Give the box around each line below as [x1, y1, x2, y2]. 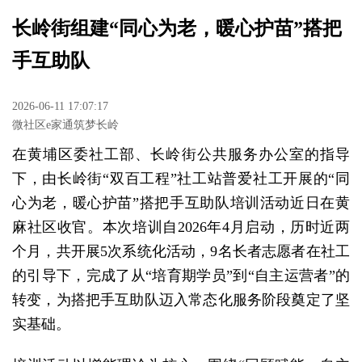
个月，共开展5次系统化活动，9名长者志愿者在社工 [12, 243, 350, 259]
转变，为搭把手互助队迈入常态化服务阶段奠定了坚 [12, 292, 350, 308]
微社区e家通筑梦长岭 [12, 118, 119, 131]
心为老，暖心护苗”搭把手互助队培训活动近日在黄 [12, 195, 350, 211]
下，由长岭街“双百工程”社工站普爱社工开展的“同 [12, 170, 350, 187]
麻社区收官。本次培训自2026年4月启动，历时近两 [12, 219, 350, 235]
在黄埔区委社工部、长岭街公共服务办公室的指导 [12, 146, 350, 162]
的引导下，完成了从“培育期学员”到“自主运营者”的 [12, 267, 350, 284]
